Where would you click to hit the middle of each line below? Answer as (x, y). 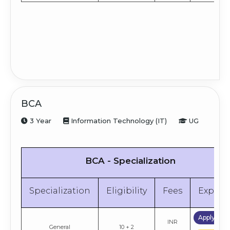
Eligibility (127, 191)
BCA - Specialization (130, 161)
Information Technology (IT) (118, 121)
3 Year (40, 121)
